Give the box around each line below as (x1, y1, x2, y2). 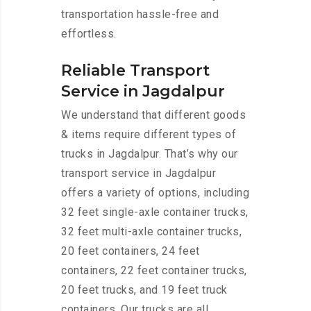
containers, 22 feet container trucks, (61, 264, 247, 278)
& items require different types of (61, 128, 236, 142)
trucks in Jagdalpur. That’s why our (61, 147, 238, 161)
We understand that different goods (61, 108, 246, 122)
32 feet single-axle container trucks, (61, 205, 249, 219)
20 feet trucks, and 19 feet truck (61, 283, 228, 297)
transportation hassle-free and (61, 8, 219, 22)
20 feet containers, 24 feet (61, 244, 200, 258)
